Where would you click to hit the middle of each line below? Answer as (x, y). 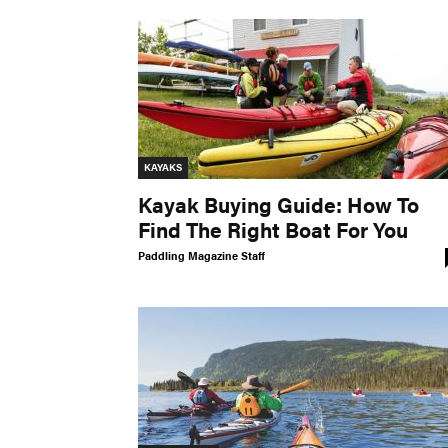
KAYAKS (163, 167)
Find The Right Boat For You (273, 229)
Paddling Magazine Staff (201, 256)
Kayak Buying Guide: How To (278, 204)
